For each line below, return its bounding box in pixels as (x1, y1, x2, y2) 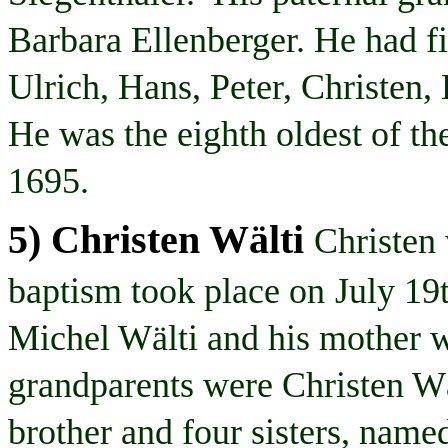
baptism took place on (8, 270, 325, 311)
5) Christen (8, 216, 209, 262)
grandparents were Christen (8, 364, 412, 405)
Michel (8, 317, 118, 358)
